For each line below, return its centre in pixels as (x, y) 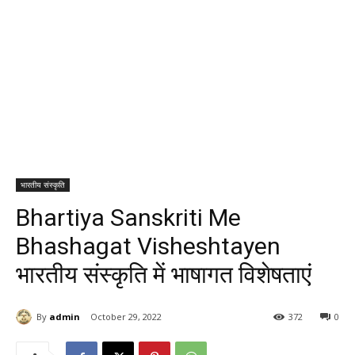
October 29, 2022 (126, 317)
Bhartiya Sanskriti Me (128, 218)
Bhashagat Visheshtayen (148, 246)
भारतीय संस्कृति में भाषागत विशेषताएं (164, 275)
